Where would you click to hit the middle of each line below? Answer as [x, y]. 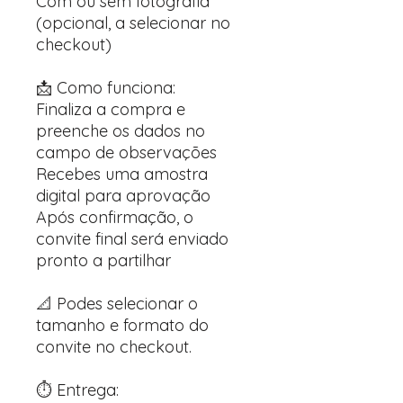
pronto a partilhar [103, 260]
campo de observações [126, 152]
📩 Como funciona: [106, 88]
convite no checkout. [114, 347]
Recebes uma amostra [122, 174]
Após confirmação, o [115, 217]
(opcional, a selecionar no [133, 23]
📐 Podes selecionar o [117, 304]
